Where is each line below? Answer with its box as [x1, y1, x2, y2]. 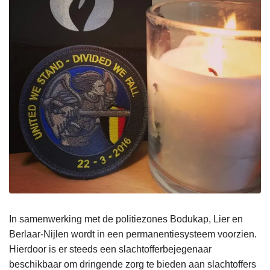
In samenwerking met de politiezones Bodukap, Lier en [9, 214, 243, 225]
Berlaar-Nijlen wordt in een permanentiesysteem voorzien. [9, 229, 257, 240]
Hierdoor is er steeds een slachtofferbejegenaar [9, 244, 212, 255]
